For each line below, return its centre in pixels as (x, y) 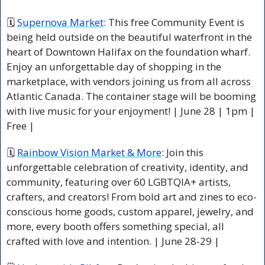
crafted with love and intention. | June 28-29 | (114, 241)
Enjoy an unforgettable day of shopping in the (114, 66)
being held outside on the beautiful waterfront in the (129, 37)
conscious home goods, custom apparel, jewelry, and (130, 211)
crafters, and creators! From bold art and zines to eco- (132, 196)
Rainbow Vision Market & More (89, 152)
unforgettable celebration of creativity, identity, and (127, 167)
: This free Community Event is (174, 22)
